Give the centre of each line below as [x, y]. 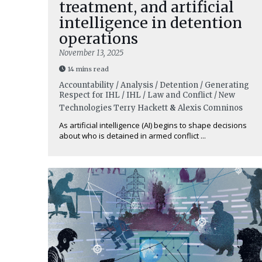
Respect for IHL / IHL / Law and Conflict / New [147, 95]
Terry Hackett [141, 108]
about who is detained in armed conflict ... [132, 136]
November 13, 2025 [91, 53]
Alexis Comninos [210, 108]
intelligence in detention [151, 23]
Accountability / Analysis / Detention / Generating [154, 85]
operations [99, 39]
